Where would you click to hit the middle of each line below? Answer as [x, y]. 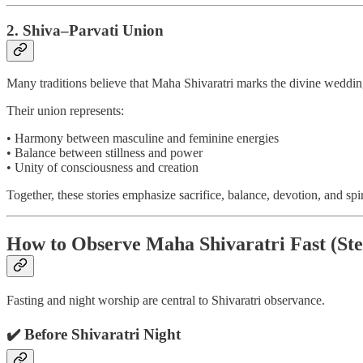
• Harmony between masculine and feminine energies [143, 139]
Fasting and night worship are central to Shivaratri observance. [166, 301]
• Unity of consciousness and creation [102, 168]
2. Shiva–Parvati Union [85, 30]
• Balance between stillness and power [105, 153]
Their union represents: [65, 111]
